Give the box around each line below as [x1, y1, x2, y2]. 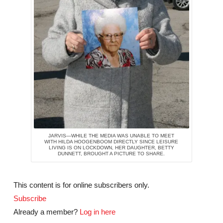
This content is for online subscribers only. [13, 180, 149, 189]
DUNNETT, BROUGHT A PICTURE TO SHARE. [58, 150, 165, 156]
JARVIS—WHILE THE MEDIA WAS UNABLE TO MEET [48, 132, 175, 138]
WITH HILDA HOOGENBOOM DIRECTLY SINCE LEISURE [44, 138, 179, 144]
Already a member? [13, 207, 80, 216]
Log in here [79, 207, 115, 216]
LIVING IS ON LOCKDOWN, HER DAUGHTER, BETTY [48, 144, 174, 150]
